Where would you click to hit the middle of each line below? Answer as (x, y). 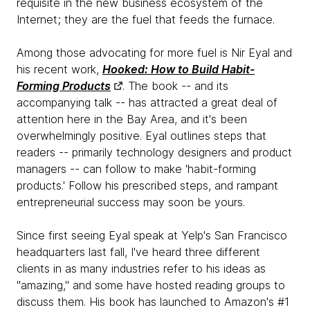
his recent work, (60, 69)
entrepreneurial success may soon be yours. (131, 202)
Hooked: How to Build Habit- (179, 69)
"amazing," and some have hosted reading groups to (151, 285)
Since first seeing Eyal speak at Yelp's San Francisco (152, 235)
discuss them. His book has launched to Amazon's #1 (153, 302)
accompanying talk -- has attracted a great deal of (147, 102)
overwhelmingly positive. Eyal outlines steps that (142, 136)
